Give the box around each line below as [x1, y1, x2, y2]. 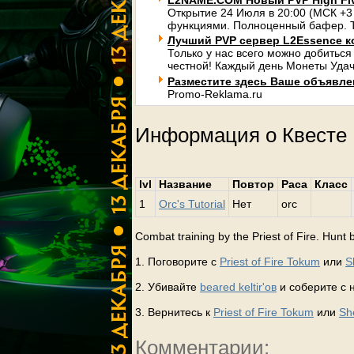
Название [159, 178, 212, 191]
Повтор [232, 178, 274, 191]
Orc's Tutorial [159, 198, 225, 211]
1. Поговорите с [135, 255, 220, 269]
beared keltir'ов [200, 281, 277, 294]
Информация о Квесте [135, 122, 347, 147]
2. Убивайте [135, 281, 200, 294]
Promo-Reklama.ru [168, 88, 262, 100]
